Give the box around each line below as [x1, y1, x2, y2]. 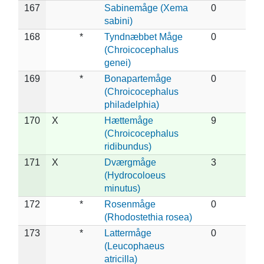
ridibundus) [104, 141, 151, 151]
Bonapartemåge [104, 73, 171, 84]
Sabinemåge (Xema [104, 2, 188, 13]
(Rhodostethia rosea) [104, 212, 192, 222]
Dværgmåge [104, 157, 156, 167]
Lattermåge [104, 227, 151, 238]
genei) [104, 57, 131, 68]
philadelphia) [104, 99, 159, 110]
